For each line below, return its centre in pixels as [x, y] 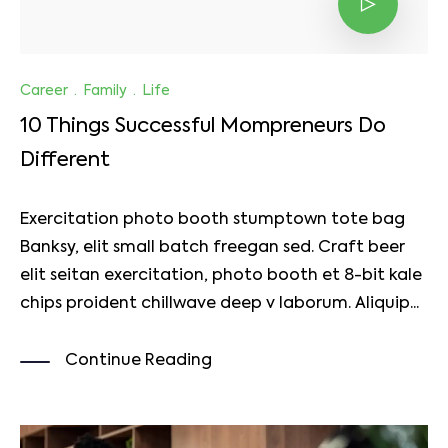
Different [65, 161]
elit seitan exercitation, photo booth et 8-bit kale [221, 276]
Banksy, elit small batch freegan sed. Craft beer [212, 248]
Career [44, 91]
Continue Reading [138, 361]
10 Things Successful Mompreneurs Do [203, 127]
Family [105, 91]
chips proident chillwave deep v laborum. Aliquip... [219, 304]
